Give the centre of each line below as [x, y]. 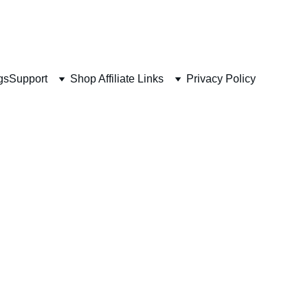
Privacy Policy [221, 79]
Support [28, 79]
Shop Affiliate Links [117, 79]
